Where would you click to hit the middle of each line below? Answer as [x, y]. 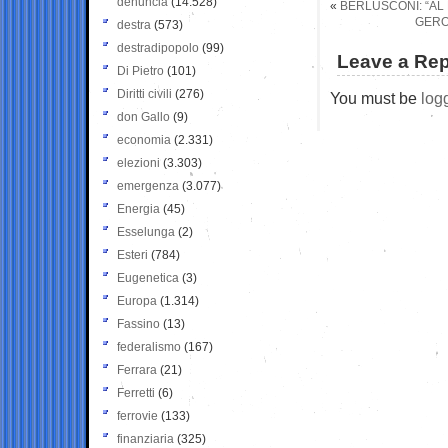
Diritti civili [144, 93]
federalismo [149, 346]
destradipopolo [158, 47]
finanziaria [145, 438]
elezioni [138, 162]
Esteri [132, 254]
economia [144, 139]
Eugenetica [148, 277]
